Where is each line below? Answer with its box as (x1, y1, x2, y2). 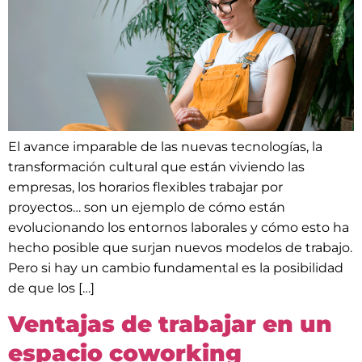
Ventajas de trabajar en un (8, 310, 332, 339)
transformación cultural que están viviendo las (8, 158, 305, 175)
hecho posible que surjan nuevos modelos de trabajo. (8, 239, 352, 255)
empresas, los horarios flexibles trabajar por (8, 179, 283, 195)
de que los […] (8, 280, 95, 296)
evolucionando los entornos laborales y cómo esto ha (8, 219, 349, 235)
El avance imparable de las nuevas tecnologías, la (8, 138, 322, 154)
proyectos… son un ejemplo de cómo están (8, 199, 285, 215)
